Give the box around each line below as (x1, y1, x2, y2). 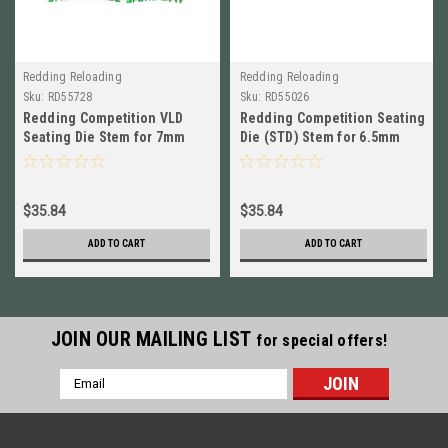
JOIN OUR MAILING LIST (50, 326, 257, 351)
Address (59, 390, 113, 407)
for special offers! (256, 330, 388, 350)
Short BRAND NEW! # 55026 (239, 147, 406, 164)
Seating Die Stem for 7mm (22, 128, 186, 145)
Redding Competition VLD (22, 109, 184, 126)
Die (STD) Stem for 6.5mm (239, 128, 401, 145)
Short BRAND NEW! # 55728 (22, 147, 189, 164)
